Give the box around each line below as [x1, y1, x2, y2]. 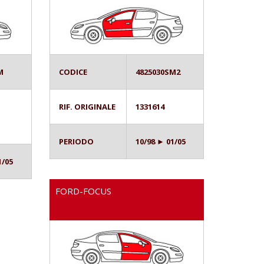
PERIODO [58, 136, 94, 147]
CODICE [58, 66, 87, 77]
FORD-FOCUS [55, 184, 111, 197]
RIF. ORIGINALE [58, 101, 115, 112]
